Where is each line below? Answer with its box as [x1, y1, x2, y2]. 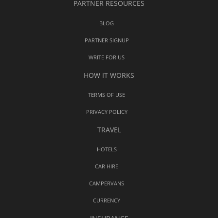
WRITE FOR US [89, 53, 125, 61]
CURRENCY [93, 196, 120, 204]
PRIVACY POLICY [86, 108, 127, 115]
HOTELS [96, 145, 117, 153]
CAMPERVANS [89, 179, 124, 187]
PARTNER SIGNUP [84, 36, 129, 44]
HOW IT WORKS [84, 70, 134, 80]
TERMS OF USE [88, 91, 125, 98]
